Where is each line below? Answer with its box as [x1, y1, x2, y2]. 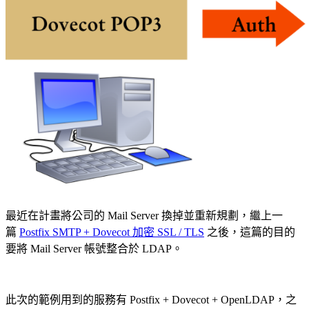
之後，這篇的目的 [204, 226, 295, 238]
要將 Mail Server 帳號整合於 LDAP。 [6, 242, 183, 255]
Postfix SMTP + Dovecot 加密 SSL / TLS [19, 226, 204, 238]
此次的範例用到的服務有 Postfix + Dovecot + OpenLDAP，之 [6, 293, 297, 306]
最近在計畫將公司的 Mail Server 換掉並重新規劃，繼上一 [6, 209, 283, 221]
